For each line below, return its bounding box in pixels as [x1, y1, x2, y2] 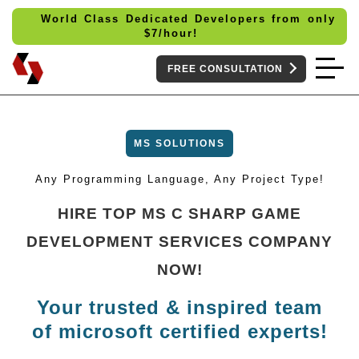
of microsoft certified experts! [31, 321, 328, 342]
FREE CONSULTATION [167, 63, 283, 75]
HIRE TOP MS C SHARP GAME [58, 205, 301, 222]
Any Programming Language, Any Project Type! [34, 173, 325, 185]
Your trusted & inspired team [37, 296, 322, 318]
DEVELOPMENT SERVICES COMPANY [26, 233, 333, 250]
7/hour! [151, 27, 216, 39]
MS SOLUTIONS [134, 138, 225, 149]
